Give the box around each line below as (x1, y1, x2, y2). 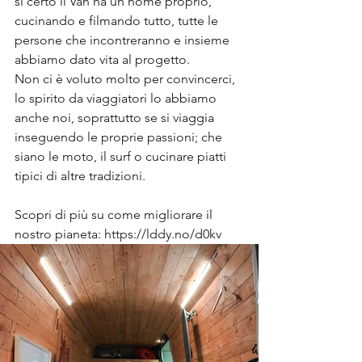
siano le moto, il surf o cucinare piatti (15, 149, 229, 164)
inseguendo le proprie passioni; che (15, 129, 225, 145)
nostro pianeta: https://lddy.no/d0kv (15, 226, 221, 242)
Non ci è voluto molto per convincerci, (15, 71, 238, 86)
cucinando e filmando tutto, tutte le (15, 13, 221, 28)
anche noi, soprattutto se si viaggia (15, 110, 217, 125)
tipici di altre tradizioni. (15, 168, 145, 183)
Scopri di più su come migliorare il (15, 207, 216, 222)
